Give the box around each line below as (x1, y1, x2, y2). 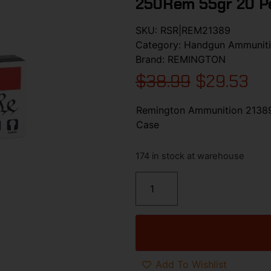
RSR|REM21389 (160, 24, 230, 36)
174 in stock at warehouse (135, 151, 244, 162)
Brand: (135, 53, 168, 65)
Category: (135, 38, 184, 51)
